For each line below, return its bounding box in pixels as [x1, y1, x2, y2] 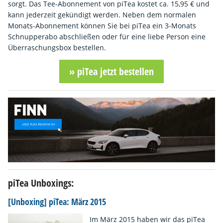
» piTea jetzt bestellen [69, 64, 154, 78]
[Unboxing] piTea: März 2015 [8, 196, 106, 208]
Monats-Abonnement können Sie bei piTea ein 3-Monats [8, 20, 196, 30]
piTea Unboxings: [8, 176, 74, 190]
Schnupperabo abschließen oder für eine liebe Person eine [8, 31, 206, 41]
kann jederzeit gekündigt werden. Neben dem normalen [8, 9, 196, 19]
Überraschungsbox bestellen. [8, 42, 106, 52]
